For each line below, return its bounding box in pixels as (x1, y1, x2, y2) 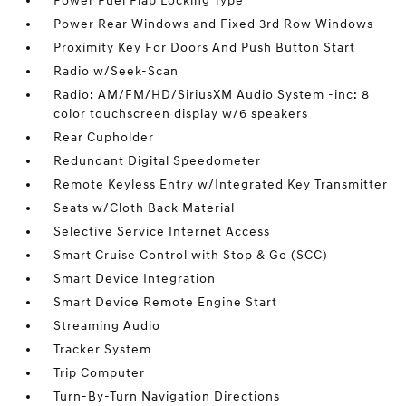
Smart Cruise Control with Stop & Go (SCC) (53, 247, 329, 264)
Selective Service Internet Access (53, 224, 271, 240)
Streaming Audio (53, 318, 161, 334)
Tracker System (53, 342, 152, 358)
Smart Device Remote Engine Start (53, 295, 278, 311)
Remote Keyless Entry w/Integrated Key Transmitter (53, 177, 389, 193)
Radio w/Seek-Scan (53, 63, 179, 80)
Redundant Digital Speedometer (53, 153, 262, 169)
